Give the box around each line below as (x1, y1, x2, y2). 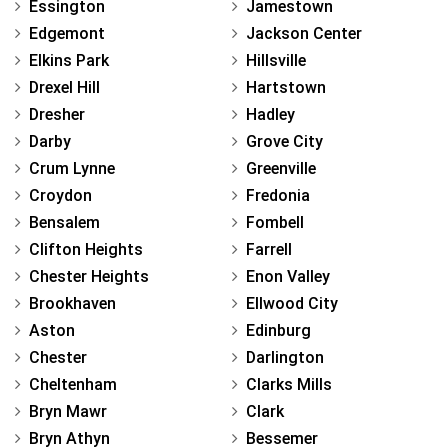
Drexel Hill (29, 77, 100, 97)
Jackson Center (246, 23, 362, 43)
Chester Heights (29, 266, 149, 286)
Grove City (246, 131, 323, 151)
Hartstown (246, 77, 326, 97)
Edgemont (29, 23, 105, 43)
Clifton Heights (29, 239, 143, 259)
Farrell (246, 239, 292, 259)
